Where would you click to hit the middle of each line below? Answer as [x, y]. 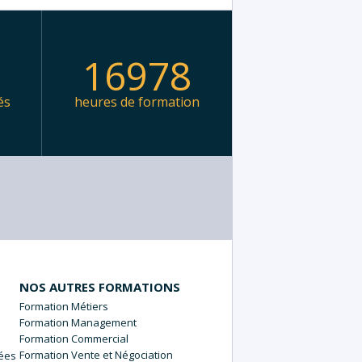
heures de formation [137, 101]
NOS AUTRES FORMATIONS [99, 286]
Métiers [89, 306]
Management [103, 322]
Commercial [99, 338]
